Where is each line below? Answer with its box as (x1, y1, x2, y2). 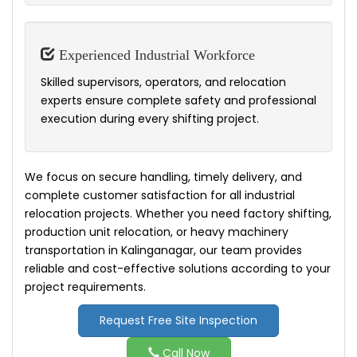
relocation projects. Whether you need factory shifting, (25, 206, 331, 222)
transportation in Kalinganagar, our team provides (25, 242, 302, 259)
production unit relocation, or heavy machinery (25, 224, 288, 241)
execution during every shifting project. (41, 111, 259, 127)
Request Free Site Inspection (100, 312, 257, 329)
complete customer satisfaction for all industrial (25, 187, 295, 204)
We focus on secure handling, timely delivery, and (25, 169, 302, 186)
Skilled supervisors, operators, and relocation (41, 74, 286, 91)
